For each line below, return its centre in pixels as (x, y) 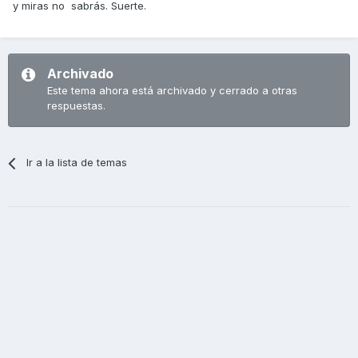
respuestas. (76, 106)
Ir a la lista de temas (77, 163)
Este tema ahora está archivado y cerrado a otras (172, 91)
